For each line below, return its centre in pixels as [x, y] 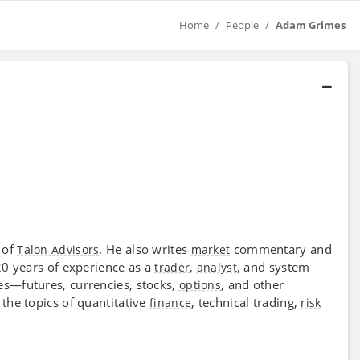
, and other [253, 284]
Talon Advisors [58, 249]
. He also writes [145, 249]
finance [171, 302]
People [242, 25]
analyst [217, 267]
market [211, 249]
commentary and [281, 249]
